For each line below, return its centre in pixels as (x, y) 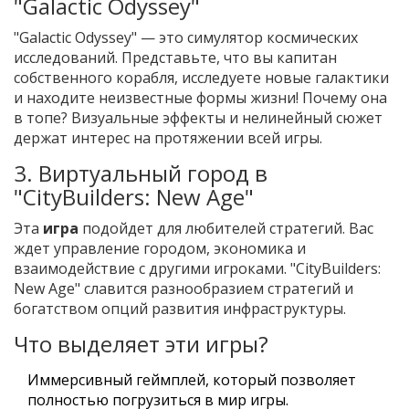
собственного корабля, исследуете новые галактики (201, 78)
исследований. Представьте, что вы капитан (175, 58)
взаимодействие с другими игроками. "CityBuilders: (197, 269)
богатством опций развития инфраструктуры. (180, 309)
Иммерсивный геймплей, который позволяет (192, 380)
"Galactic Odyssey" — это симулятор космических (186, 38)
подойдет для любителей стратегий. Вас (226, 229)
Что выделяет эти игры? (141, 344)
